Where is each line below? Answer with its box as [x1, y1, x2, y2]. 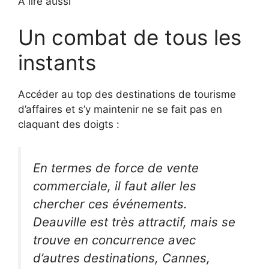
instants [18, 49, 96, 75]
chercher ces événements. [33, 196, 187, 212]
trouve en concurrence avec [33, 232, 196, 248]
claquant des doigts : [18, 118, 119, 130]
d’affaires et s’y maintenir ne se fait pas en [18, 103, 222, 115]
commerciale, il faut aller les [33, 178, 196, 194]
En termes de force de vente [33, 160, 199, 176]
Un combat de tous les [18, 24, 241, 50]
